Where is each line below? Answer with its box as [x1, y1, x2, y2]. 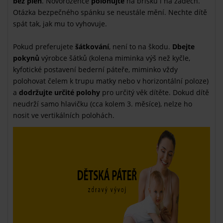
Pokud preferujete [13, 41, 75, 51]
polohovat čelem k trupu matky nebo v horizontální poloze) [13, 76, 209, 86]
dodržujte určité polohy [19, 87, 100, 97]
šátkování [75, 41, 109, 51]
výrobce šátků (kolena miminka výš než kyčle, [39, 53, 190, 63]
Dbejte [172, 41, 195, 51]
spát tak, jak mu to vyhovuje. [13, 18, 107, 28]
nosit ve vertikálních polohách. [13, 110, 114, 120]
